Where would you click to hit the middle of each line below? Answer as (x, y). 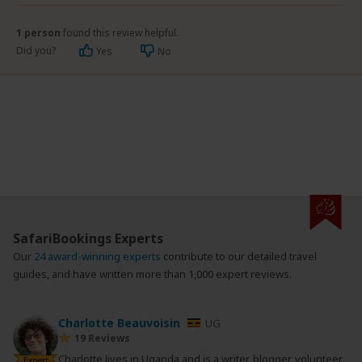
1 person (40, 32)
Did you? (37, 50)
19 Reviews (102, 338)
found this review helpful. (121, 32)
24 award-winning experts (99, 256)
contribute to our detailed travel (240, 256)
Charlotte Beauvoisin (121, 322)
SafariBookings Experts (88, 238)
